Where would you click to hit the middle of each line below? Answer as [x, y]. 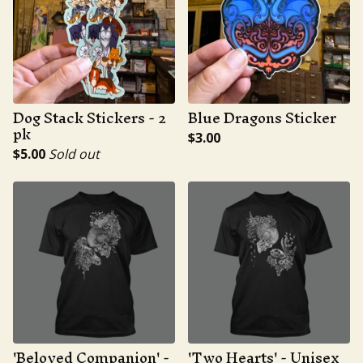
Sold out [74, 154]
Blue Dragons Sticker [262, 118]
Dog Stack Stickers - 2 [90, 118]
